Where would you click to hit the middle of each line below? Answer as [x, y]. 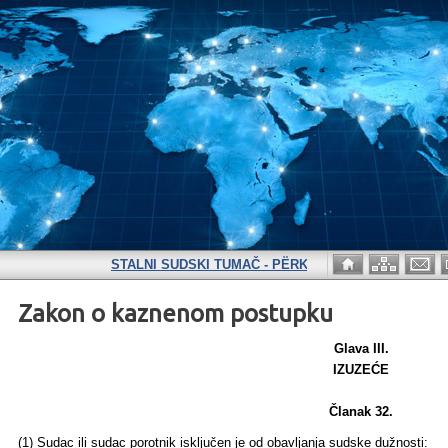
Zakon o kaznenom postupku [175, 313]
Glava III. [361, 348]
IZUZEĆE [361, 369]
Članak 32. [361, 411]
